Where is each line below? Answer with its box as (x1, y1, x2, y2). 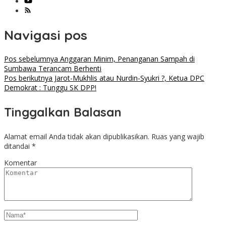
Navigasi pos (4, 26, 87, 43)
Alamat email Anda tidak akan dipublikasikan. (4, 132, 149, 142)
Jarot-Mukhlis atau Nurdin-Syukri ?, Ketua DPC (52, 73, 204, 83)
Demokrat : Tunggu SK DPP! (4, 83, 96, 93)
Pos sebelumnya (4, 54, 58, 64)
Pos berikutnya (4, 73, 52, 83)
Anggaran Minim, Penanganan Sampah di (58, 54, 195, 64)
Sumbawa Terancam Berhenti (4, 64, 101, 74)
